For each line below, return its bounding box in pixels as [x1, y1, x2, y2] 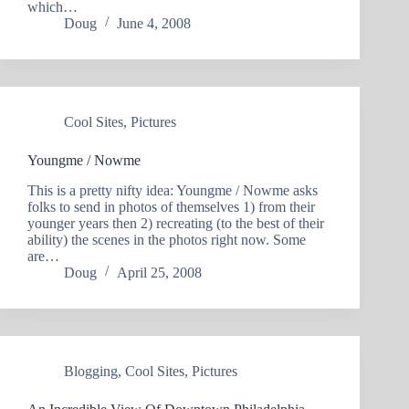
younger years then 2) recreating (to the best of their [27, 215, 324, 231]
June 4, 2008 [117, 15, 191, 31]
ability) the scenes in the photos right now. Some [27, 231, 306, 247]
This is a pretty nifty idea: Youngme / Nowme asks [27, 182, 318, 198]
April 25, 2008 [117, 264, 202, 280]
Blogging [64, 362, 118, 379]
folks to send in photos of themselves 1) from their [27, 198, 315, 215]
